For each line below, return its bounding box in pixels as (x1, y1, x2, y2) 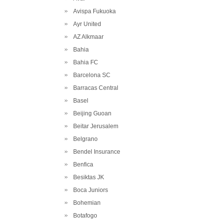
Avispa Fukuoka (70, 8, 116, 15)
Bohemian (70, 199, 101, 206)
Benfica (70, 161, 93, 168)
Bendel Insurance (70, 148, 120, 155)
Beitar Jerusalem (70, 123, 118, 130)
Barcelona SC (70, 72, 110, 79)
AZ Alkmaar (70, 33, 104, 40)
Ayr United (70, 21, 101, 27)
